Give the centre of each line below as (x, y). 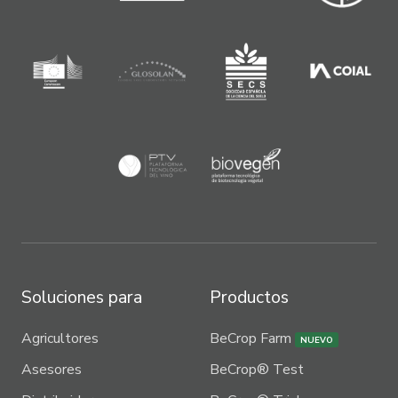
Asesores (52, 370)
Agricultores (60, 339)
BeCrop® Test (257, 370)
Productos (249, 297)
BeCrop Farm (252, 339)
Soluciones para (82, 297)
